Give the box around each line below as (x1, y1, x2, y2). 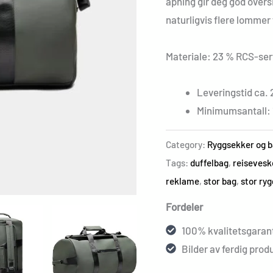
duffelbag (190, 157, 229, 168)
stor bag (204, 175, 236, 186)
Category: (166, 138, 207, 150)
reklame (166, 175, 199, 186)
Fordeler (166, 200, 203, 213)
